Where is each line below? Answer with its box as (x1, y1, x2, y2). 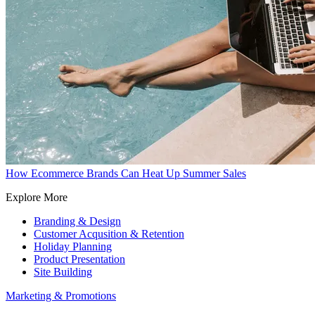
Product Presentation (34, 253, 125, 265)
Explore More (6, 191, 67, 203)
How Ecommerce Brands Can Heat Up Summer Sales (6, 167, 246, 179)
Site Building (34, 266, 92, 278)
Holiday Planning (34, 240, 112, 252)
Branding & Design (34, 215, 121, 227)
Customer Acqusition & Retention (34, 228, 184, 240)
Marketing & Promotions (6, 290, 116, 302)
